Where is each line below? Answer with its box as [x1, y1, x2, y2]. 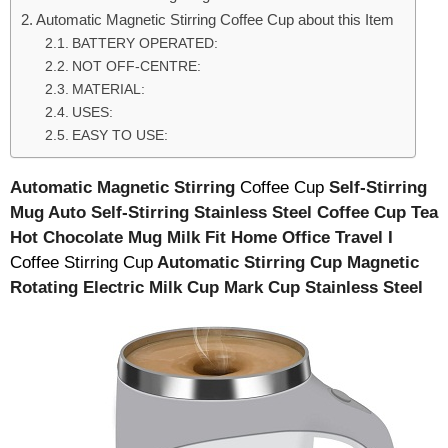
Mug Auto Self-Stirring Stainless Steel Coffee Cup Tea [10, 203, 438, 222]
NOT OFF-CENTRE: [71, 59, 201, 74]
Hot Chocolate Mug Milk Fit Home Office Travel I [10, 228, 393, 247]
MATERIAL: [71, 82, 145, 97]
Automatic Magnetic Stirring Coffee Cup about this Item [36, 11, 395, 28]
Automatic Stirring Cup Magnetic [153, 253, 419, 272]
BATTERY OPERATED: [71, 36, 218, 51]
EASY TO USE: [71, 128, 168, 143]
